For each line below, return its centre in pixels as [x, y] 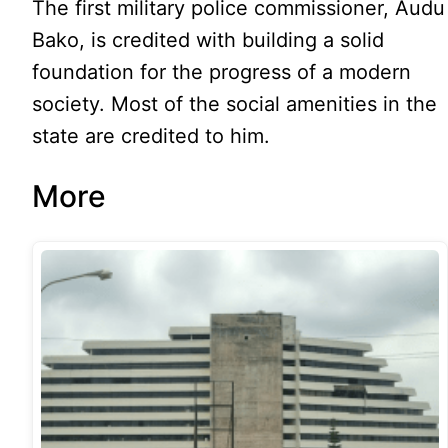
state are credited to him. [151, 136]
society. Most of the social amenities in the [235, 104]
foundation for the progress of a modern [222, 72]
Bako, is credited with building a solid [208, 40]
